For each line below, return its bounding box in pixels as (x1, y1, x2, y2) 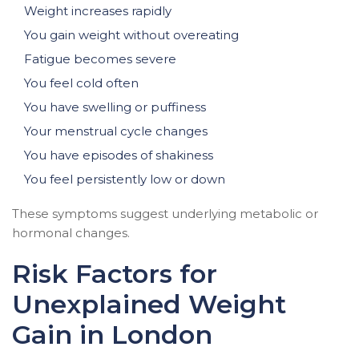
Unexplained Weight (12, 288, 286, 320)
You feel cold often (24, 75, 139, 91)
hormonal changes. (12, 224, 130, 240)
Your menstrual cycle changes (24, 123, 208, 139)
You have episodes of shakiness (24, 147, 213, 163)
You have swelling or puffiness (24, 99, 206, 115)
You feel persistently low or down (24, 171, 225, 187)
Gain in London (12, 318, 212, 350)
